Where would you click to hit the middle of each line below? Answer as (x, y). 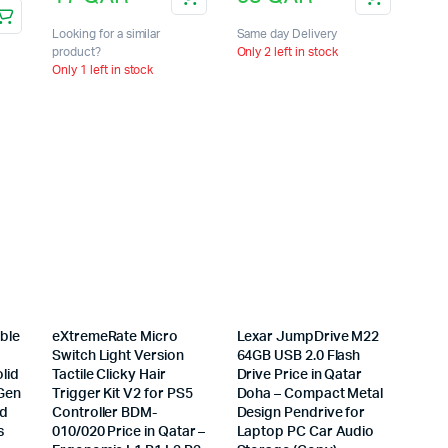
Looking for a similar (106, 33)
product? (76, 51)
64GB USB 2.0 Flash (298, 356)
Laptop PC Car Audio (305, 432)
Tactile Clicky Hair (109, 375)
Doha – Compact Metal (310, 394)
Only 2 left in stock (287, 51)
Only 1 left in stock (103, 69)
